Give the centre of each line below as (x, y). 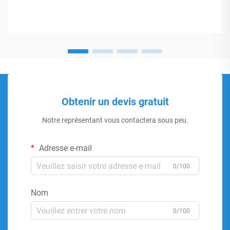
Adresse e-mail (64, 148)
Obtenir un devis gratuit (115, 102)
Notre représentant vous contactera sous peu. (115, 120)
